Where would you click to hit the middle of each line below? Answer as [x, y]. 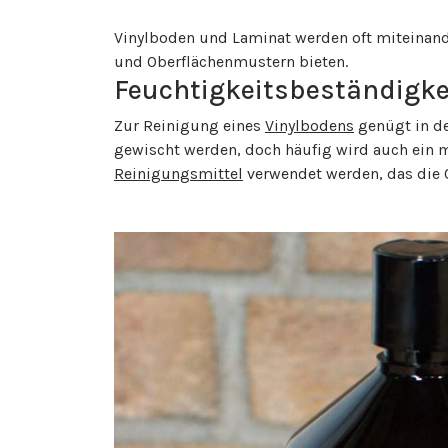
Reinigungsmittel [178, 174]
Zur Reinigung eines [189, 126]
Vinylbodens [309, 126]
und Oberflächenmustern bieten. [231, 62]
